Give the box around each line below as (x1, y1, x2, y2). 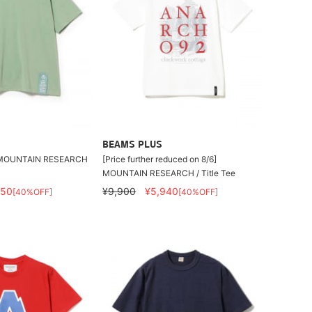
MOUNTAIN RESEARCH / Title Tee (102, 167, 236, 178)
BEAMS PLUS (102, 139, 163, 150)
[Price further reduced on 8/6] (102, 153, 217, 164)
